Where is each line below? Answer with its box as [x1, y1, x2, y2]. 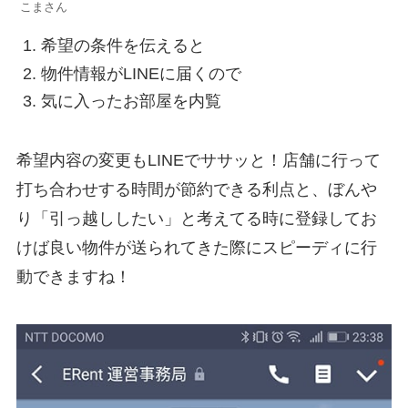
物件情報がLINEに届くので [40, 64, 241, 83]
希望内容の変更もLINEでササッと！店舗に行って [15, 150, 381, 169]
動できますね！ [15, 267, 131, 286]
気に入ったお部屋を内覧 [40, 92, 221, 110]
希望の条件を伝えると [40, 36, 205, 56]
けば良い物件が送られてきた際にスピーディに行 [15, 238, 377, 257]
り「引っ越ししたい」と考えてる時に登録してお [15, 209, 377, 228]
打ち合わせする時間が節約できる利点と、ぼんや [15, 179, 377, 199]
